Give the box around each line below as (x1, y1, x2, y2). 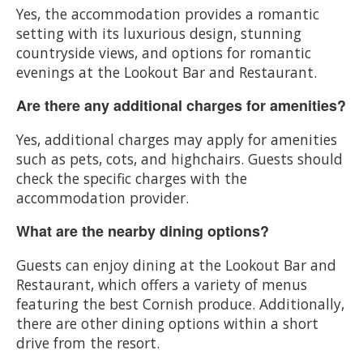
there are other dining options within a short (16, 313, 318, 333)
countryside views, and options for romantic (16, 42, 311, 62)
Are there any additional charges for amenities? (16, 94, 346, 116)
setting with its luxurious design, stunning (16, 23, 301, 43)
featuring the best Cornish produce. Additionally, (16, 293, 344, 314)
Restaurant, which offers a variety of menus (16, 274, 307, 294)
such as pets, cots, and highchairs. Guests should (16, 148, 343, 169)
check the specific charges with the (16, 168, 247, 188)
